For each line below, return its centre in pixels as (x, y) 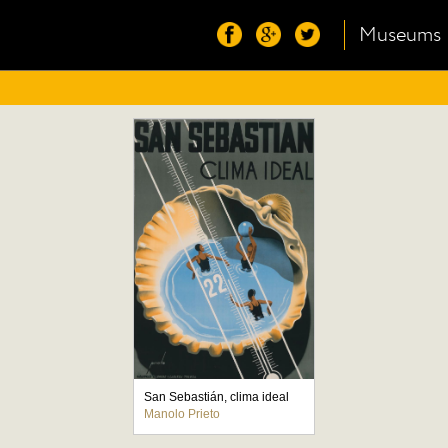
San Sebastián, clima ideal (216, 397)
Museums (400, 35)
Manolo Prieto (181, 414)
